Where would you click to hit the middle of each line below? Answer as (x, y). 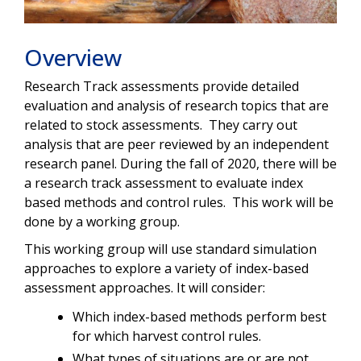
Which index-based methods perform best (199, 316)
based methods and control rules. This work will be (179, 202)
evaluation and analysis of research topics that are (176, 105)
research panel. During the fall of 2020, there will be (180, 163)
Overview (73, 57)
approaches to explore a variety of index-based (166, 268)
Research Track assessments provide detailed (162, 86)
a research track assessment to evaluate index (164, 183)
